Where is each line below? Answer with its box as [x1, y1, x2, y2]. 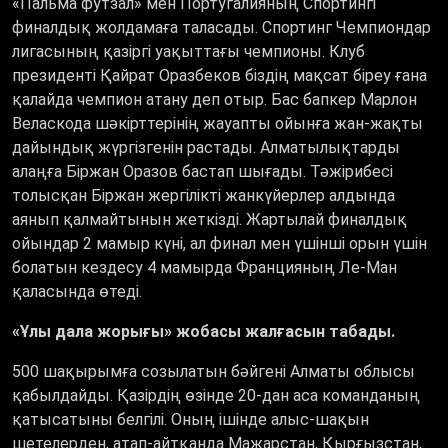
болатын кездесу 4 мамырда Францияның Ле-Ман [12, 258, 397, 278]
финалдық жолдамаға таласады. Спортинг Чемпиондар [12, 18, 431, 38]
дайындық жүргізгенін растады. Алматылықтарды [12, 138, 400, 158]
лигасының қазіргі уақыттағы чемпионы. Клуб [12, 42, 365, 62]
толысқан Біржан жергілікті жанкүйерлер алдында [12, 186, 395, 206]
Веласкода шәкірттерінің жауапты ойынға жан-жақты [12, 114, 423, 134]
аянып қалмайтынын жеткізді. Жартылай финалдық [12, 210, 407, 230]
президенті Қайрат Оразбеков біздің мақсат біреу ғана [12, 66, 427, 86]
